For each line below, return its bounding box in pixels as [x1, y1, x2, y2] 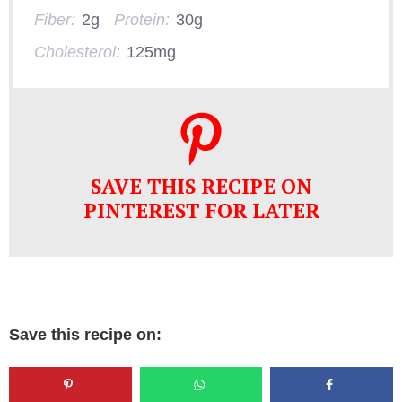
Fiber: [33, 10, 75, 29]
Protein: [113, 10, 170, 29]
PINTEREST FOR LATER [83, 197, 319, 224]
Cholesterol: [33, 42, 120, 61]
